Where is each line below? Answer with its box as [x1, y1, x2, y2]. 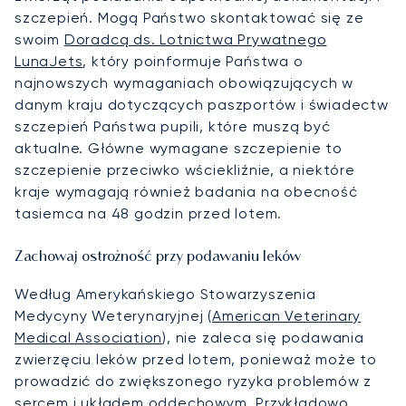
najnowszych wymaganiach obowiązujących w [14, 74, 353, 92]
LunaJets [14, 53, 83, 71]
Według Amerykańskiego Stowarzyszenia [14, 285, 316, 304]
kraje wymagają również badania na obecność [14, 183, 358, 201]
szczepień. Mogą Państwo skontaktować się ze [14, 9, 364, 27]
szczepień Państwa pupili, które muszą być [14, 118, 331, 136]
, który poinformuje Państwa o [82, 53, 304, 71]
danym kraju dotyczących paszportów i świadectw [14, 96, 389, 114]
